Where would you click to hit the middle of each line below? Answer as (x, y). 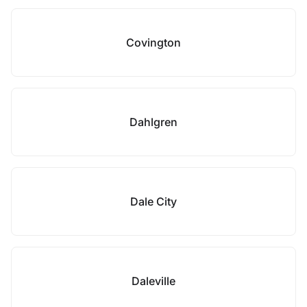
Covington (153, 42)
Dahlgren (153, 122)
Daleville (153, 281)
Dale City (153, 201)
